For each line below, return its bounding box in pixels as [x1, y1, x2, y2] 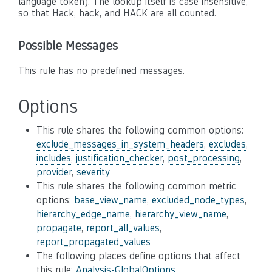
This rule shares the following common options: [36, 124, 243, 136]
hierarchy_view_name [135, 208, 226, 220]
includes [36, 152, 71, 164]
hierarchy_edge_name [36, 208, 130, 220]
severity [76, 166, 110, 178]
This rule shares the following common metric [36, 180, 236, 192]
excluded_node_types [152, 194, 245, 206]
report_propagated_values [36, 236, 151, 248]
